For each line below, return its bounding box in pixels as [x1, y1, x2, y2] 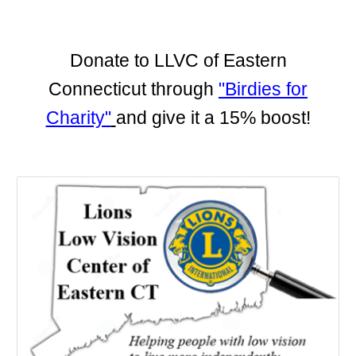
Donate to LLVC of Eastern [69, 50, 287, 71]
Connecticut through [48, 79, 219, 99]
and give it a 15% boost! [115, 107, 311, 128]
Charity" [45, 107, 111, 128]
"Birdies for [219, 79, 308, 99]
